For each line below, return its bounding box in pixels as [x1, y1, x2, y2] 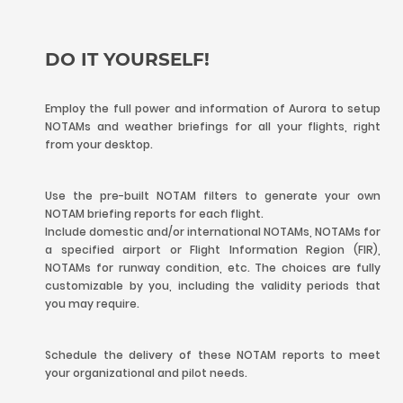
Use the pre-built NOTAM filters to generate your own [45, 188, 381, 203]
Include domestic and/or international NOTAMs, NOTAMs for [45, 224, 381, 239]
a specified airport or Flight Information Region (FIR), [45, 242, 381, 257]
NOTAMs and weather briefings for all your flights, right [45, 119, 381, 134]
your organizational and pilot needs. [45, 365, 247, 381]
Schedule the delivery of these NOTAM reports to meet [45, 347, 381, 363]
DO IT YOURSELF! [45, 49, 210, 70]
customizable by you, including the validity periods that [45, 278, 381, 293]
